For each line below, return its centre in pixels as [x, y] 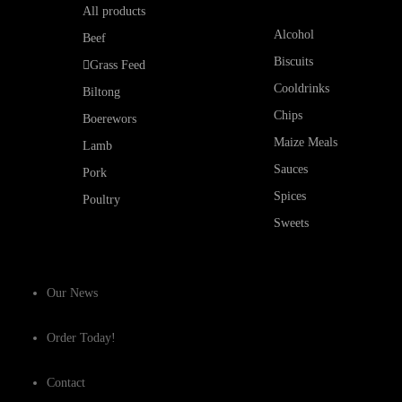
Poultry [101, 200]
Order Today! [81, 338]
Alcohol [294, 35]
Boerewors [109, 119]
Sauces [291, 169]
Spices [290, 196]
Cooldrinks [302, 88]
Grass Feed [118, 65]
